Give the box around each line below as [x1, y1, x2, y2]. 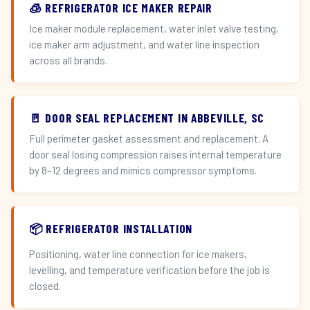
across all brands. [29, 54, 107, 66]
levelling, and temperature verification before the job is [29, 264, 270, 276]
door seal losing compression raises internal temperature [29, 148, 282, 161]
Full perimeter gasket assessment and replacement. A [29, 132, 268, 145]
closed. [29, 280, 61, 292]
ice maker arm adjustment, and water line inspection [29, 38, 259, 51]
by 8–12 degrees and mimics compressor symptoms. [29, 164, 257, 176]
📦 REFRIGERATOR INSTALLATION [29, 221, 193, 236]
